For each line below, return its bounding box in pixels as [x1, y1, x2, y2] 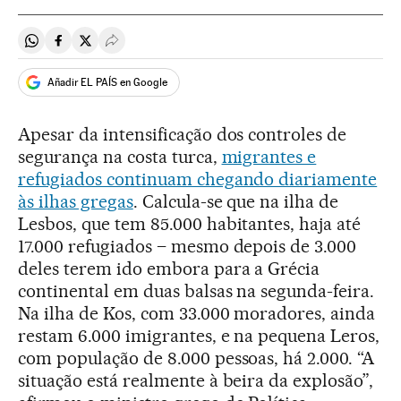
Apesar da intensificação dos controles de [18, 124, 347, 145]
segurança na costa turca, [18, 146, 222, 167]
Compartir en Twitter [84, 38, 212, 56]
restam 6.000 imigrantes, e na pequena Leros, [18, 325, 380, 346]
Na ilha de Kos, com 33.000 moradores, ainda [18, 303, 376, 324]
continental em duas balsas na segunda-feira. [18, 280, 375, 302]
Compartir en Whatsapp [30, 38, 178, 56]
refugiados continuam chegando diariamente [18, 168, 378, 190]
